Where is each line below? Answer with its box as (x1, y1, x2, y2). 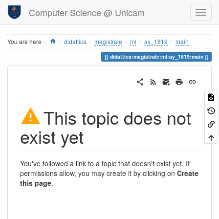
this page (20, 177, 51, 188)
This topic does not (44, 104, 192, 130)
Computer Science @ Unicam (29, 6, 145, 19)
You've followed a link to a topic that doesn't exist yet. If (20, 158, 190, 168)
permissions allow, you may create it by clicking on (20, 168, 177, 178)
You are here (7, 37, 42, 45)
